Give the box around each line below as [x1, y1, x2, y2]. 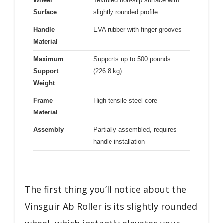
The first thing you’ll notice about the [25, 183, 186, 195]
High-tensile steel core [93, 96, 157, 104]
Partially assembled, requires [93, 125, 177, 133]
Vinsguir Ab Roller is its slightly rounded [25, 200, 197, 212]
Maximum [33, 55, 64, 63]
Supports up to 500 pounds [93, 55, 171, 63]
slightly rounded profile [93, 8, 158, 16]
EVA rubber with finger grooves [93, 25, 182, 33]
